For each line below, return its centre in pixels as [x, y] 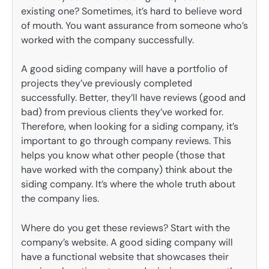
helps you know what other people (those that [123, 156]
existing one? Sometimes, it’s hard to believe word [131, 11]
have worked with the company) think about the [127, 170]
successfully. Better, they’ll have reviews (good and [133, 98]
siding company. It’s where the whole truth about [128, 184]
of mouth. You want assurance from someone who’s [134, 26]
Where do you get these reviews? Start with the [125, 228]
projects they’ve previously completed [107, 83]
